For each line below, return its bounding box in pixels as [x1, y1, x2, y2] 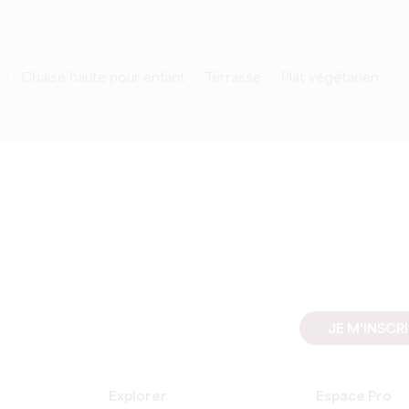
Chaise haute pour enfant [32, 72, 185, 85]
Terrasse [212, 72, 261, 85]
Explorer [109, 391, 167, 404]
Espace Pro [315, 391, 392, 404]
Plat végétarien [289, 72, 379, 85]
